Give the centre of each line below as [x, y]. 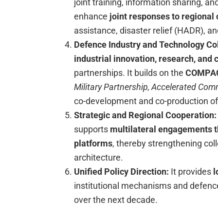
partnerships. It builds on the [130, 73]
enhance [92, 17]
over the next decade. [116, 200]
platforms [93, 144]
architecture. [99, 158]
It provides [192, 172]
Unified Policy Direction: [122, 172]
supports [92, 129]
